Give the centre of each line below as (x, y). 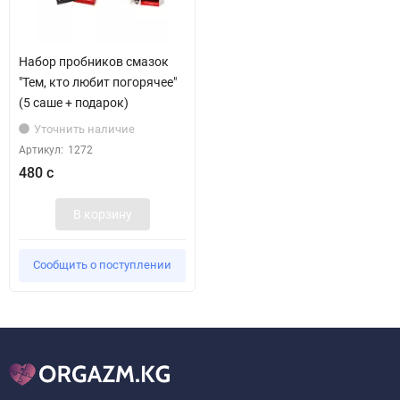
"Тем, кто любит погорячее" (98, 82)
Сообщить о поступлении (102, 264)
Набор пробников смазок (94, 62)
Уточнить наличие (84, 129)
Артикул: (41, 150)
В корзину (102, 214)
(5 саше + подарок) (74, 103)
